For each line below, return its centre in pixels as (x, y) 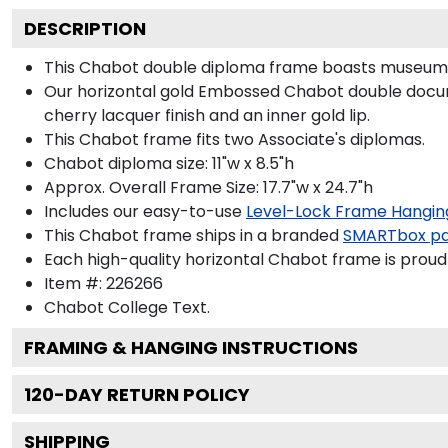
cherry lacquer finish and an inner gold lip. (207, 115)
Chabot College (106, 307)
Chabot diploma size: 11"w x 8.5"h (169, 163)
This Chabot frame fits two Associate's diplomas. (234, 139)
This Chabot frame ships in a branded (191, 235)
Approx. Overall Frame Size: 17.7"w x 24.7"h (208, 187)
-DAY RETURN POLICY (152, 394)
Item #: (75, 283)
